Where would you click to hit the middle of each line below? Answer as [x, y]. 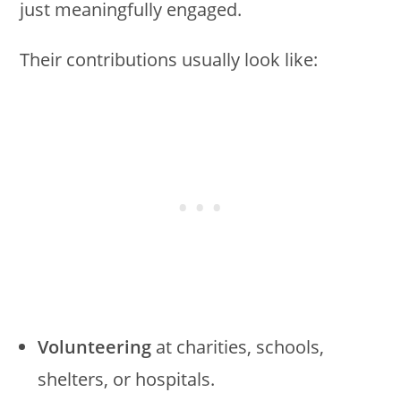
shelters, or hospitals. [127, 379]
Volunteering [95, 346]
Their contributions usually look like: [169, 59]
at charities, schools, [238, 346]
